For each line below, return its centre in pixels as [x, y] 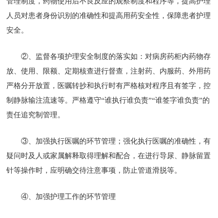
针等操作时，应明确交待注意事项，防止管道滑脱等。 [94, 170]
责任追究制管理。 [36, 115]
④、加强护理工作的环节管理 [69, 196]
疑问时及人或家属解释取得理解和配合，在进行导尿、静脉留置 [109, 155]
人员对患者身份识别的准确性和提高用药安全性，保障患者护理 [109, 15]
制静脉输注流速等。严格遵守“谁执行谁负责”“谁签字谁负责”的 [108, 100]
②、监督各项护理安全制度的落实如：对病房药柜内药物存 [116, 56]
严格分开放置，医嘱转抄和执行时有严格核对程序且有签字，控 [109, 85]
